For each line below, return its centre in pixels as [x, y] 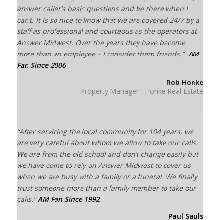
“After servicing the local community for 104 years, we [105, 131]
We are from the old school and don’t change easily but [107, 154]
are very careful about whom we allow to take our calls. [107, 142]
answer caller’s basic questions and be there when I [102, 9]
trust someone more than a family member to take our [106, 188]
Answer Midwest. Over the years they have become [101, 42]
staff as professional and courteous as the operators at [107, 31]
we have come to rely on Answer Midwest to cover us [103, 165]
